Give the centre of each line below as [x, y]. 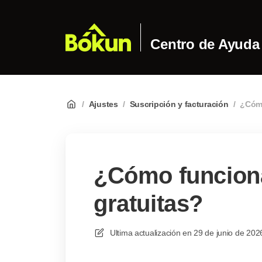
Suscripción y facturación [179, 104]
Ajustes [103, 104]
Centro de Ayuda [205, 44]
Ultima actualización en [151, 233]
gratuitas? [149, 204]
